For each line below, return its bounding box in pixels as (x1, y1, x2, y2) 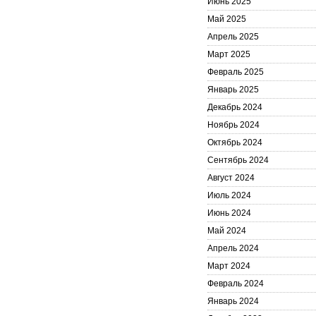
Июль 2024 (207, 190, 251, 200)
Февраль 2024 (207, 279, 264, 288)
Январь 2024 (207, 296, 259, 306)
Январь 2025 (207, 85, 259, 95)
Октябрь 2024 (207, 138, 262, 147)
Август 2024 (207, 173, 255, 183)
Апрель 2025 (207, 32, 259, 42)
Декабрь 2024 (207, 102, 262, 112)
